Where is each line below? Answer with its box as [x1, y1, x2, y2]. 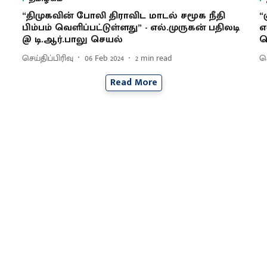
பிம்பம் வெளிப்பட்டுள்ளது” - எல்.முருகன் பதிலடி [21, 20, 240, 36]
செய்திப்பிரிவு [21, 51, 73, 65]
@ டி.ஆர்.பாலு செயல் [21, 32, 123, 48]
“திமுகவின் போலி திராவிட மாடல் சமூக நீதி [21, 8, 225, 24]
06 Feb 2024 [84, 51, 124, 65]
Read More [110, 74, 157, 91]
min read [140, 51, 172, 65]
